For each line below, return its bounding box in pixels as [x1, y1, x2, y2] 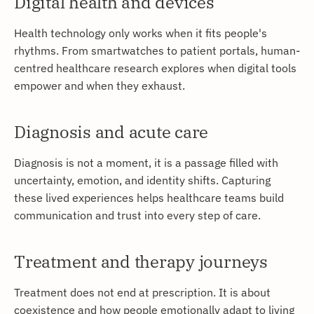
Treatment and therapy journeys [14, 250, 268, 273]
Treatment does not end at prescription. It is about [14, 285, 271, 300]
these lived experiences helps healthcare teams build [14, 190, 284, 205]
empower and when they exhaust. [14, 78, 185, 93]
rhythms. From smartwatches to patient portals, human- [14, 43, 300, 58]
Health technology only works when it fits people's [14, 25, 267, 41]
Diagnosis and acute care [14, 121, 209, 144]
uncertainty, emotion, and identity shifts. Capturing [14, 172, 271, 188]
